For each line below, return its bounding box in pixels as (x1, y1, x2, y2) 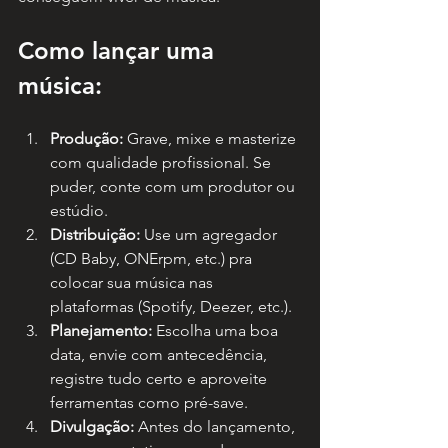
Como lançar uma (18, 36, 221, 66)
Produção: (50, 129, 123, 149)
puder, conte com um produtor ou (50, 177, 299, 197)
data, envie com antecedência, (50, 345, 271, 365)
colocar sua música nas (50, 273, 217, 293)
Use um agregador (140, 225, 281, 245)
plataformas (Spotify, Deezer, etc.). (50, 297, 292, 317)
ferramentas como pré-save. (50, 393, 248, 413)
